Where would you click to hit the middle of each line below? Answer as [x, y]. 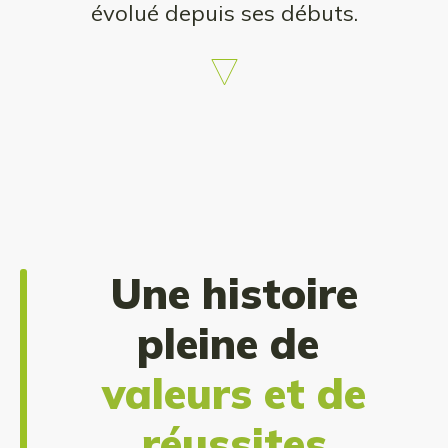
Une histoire [234, 293]
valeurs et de [234, 393]
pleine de [234, 343]
